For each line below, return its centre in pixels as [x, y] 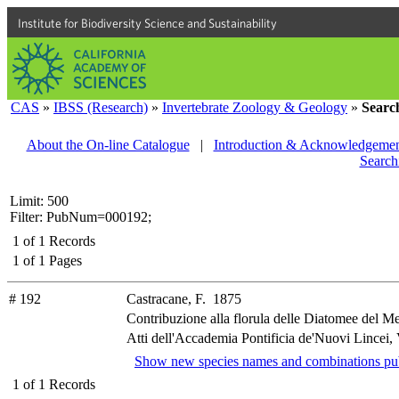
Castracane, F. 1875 [184, 299]
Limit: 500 [39, 201]
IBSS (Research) [101, 107]
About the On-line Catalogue [108, 145]
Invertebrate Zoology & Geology [255, 107]
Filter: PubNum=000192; [81, 217]
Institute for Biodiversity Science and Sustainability [147, 23]
